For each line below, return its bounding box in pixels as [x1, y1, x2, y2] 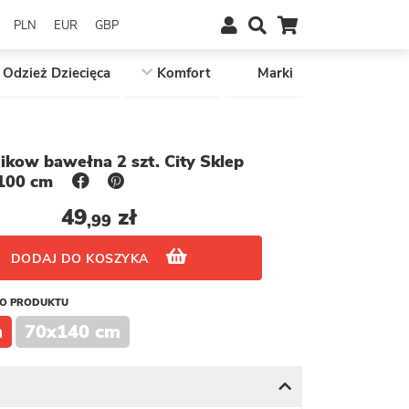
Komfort [156, 64, 211, 82]
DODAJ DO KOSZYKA [10, 250, 152, 267]
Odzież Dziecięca [2, 64, 110, 82]
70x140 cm [25, 320, 121, 344]
